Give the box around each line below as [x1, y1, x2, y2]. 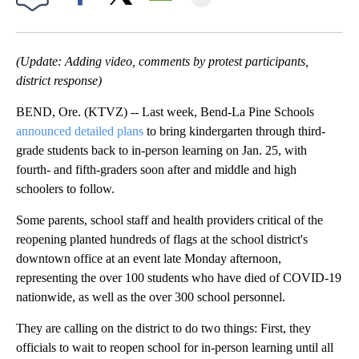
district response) [16, 74, 102, 88]
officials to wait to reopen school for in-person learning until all [16, 341, 333, 355]
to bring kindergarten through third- [143, 124, 325, 139]
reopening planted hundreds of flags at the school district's [16, 232, 308, 247]
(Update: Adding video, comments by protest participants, [16, 54, 309, 69]
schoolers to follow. [16, 182, 115, 196]
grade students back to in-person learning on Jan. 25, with [16, 143, 307, 158]
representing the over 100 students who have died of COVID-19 [16, 271, 341, 285]
